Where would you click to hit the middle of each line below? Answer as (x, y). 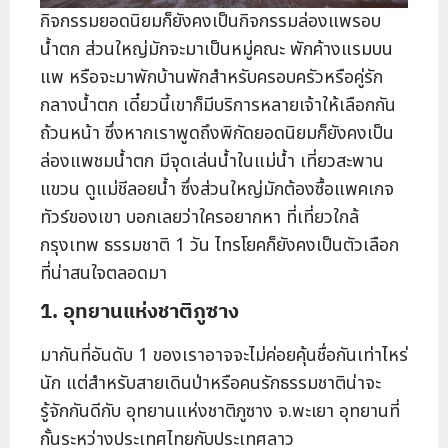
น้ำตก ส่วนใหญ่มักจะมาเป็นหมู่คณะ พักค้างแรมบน (216, 50)
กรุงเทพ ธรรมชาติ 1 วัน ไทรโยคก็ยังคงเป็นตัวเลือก (219, 246)
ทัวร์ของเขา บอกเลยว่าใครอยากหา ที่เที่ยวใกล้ (199, 218)
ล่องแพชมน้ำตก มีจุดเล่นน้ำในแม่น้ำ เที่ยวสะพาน (212, 162)
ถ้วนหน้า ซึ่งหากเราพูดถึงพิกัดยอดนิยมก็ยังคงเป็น (217, 134)
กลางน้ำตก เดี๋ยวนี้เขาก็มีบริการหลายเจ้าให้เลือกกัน (218, 106)
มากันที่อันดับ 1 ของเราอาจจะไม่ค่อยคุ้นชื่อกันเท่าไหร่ (224, 356)
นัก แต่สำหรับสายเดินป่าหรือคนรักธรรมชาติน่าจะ (210, 384)
